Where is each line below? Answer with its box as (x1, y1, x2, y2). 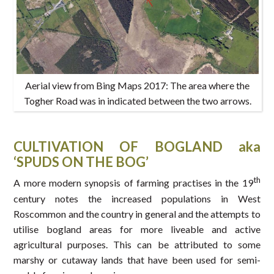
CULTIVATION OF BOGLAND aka (13, 138, 261, 155)
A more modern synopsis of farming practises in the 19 (13, 177, 253, 189)
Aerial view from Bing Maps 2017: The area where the (25, 80, 250, 92)
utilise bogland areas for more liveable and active (13, 223, 261, 235)
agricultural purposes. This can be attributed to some (13, 238, 261, 250)
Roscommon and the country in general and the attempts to (13, 207, 261, 220)
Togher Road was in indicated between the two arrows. (23, 95, 251, 107)
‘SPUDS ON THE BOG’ (13, 154, 149, 171)
